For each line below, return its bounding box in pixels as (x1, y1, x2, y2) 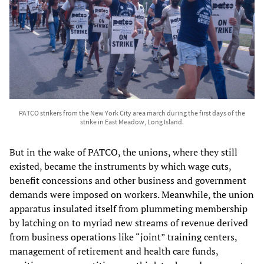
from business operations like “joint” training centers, (9, 230, 237, 243)
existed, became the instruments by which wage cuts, (9, 159, 231, 173)
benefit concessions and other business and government (9, 173, 246, 187)
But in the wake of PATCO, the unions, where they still (9, 145, 237, 159)
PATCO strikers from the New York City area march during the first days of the (19, 108, 245, 117)
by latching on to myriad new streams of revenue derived (9, 216, 248, 229)
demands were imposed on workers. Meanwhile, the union (9, 187, 254, 201)
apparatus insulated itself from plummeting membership (9, 202, 247, 215)
